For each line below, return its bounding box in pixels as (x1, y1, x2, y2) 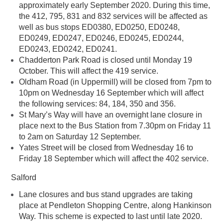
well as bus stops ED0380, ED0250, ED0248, (19, 23, 180, 32)
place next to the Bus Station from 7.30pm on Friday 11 (19, 121, 211, 130)
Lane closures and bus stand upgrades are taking (19, 190, 193, 199)
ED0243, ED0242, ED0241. (19, 45, 117, 54)
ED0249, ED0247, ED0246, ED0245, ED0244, (19, 34, 184, 43)
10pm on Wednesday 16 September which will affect (19, 89, 204, 98)
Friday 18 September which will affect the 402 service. (19, 154, 209, 163)
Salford (11, 173, 36, 182)
